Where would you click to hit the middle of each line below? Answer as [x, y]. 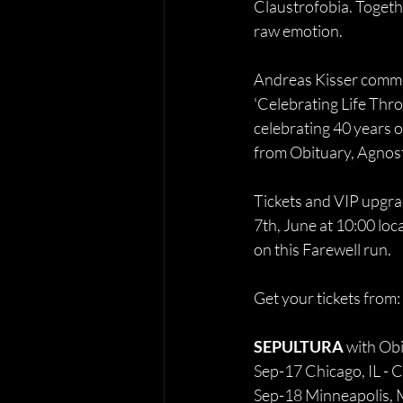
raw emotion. [298, 31]
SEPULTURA [300, 346]
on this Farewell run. [322, 249]
